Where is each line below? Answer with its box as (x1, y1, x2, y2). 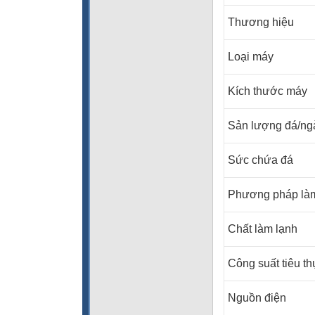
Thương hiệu (228, 16, 294, 28)
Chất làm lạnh (228, 223, 297, 235)
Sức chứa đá (228, 154, 293, 166)
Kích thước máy (228, 85, 307, 97)
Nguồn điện (228, 292, 286, 304)
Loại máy (228, 51, 274, 63)
